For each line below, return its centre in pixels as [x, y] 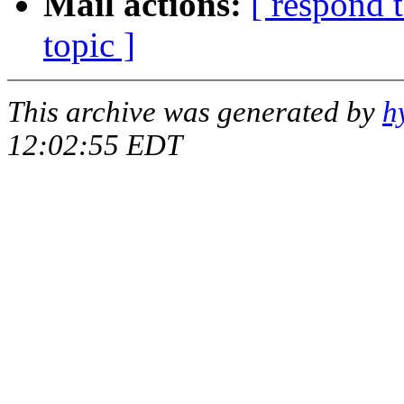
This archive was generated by [195, 112]
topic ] [89, 45]
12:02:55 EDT [95, 146]
